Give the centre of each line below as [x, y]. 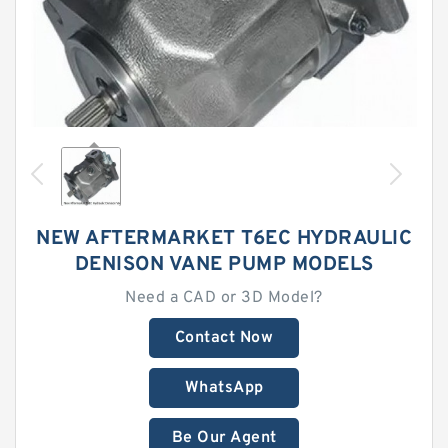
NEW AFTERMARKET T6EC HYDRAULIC [224, 239]
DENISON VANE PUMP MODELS [224, 265]
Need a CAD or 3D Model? [224, 298]
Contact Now [224, 338]
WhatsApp [224, 388]
